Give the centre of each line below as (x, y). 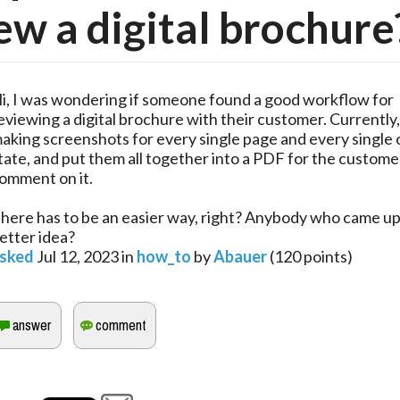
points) (327, 257)
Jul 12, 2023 (78, 257)
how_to (164, 257)
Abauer (240, 257)
